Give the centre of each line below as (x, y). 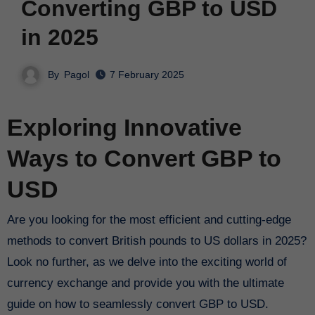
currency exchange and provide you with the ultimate (145, 283)
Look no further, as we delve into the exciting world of (147, 262)
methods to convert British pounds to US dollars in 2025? (156, 240)
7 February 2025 (147, 75)
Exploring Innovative (124, 128)
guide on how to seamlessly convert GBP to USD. (137, 304)
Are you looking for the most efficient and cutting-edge (11, 219)
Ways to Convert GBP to (144, 159)
